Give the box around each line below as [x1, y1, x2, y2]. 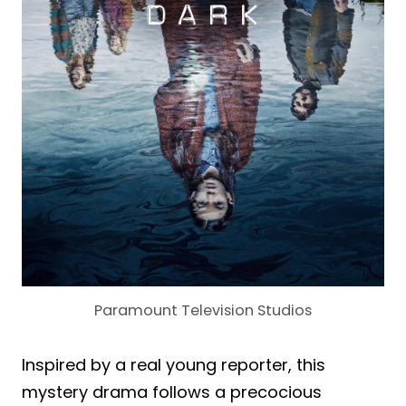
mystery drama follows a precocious [22, 380, 322, 403]
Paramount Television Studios [94, 299, 312, 321]
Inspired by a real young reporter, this [22, 353, 325, 376]
